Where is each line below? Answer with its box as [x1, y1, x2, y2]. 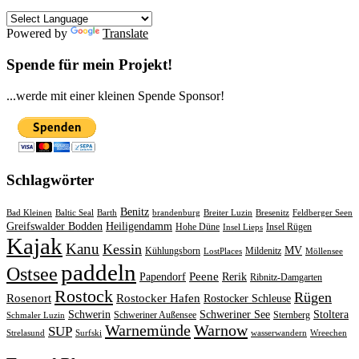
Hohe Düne [175, 221, 220, 232]
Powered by [6, 26, 71, 41]
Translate [103, 26, 148, 41]
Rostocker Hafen [116, 292, 200, 305]
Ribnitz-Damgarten [250, 272, 322, 283]
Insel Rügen [266, 221, 312, 232]
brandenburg [152, 208, 200, 217]
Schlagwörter [6, 171, 94, 189]
